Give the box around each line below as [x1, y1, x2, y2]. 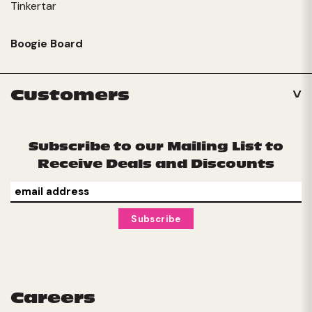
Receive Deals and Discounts [38, 157, 274, 171]
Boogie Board [10, 36, 83, 51]
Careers [10, 288, 95, 308]
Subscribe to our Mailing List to [29, 139, 283, 154]
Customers [10, 86, 130, 105]
